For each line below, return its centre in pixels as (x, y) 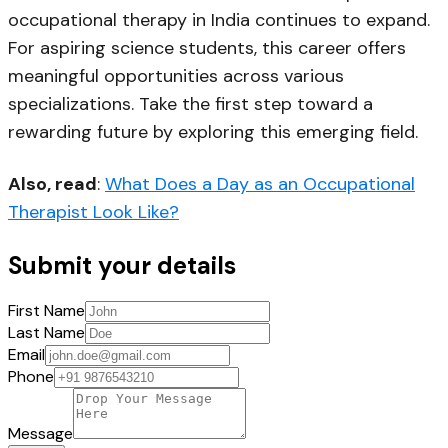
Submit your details (122, 265)
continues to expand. (340, 19)
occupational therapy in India (129, 19)
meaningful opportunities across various (176, 75)
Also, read (52, 183)
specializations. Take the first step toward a (190, 103)
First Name (46, 311)
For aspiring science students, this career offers (207, 47)
